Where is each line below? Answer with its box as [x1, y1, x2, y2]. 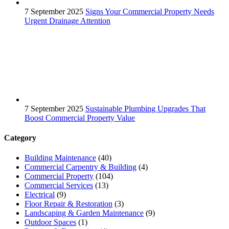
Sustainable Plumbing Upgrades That [85, 104, 205, 113]
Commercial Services [25, 181, 93, 190]
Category [4, 133, 36, 143]
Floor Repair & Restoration [25, 199, 112, 209]
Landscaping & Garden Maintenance [25, 209, 144, 218]
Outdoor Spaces [25, 218, 76, 227]
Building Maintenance [25, 153, 96, 163]
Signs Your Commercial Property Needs [85, 7, 214, 16]
